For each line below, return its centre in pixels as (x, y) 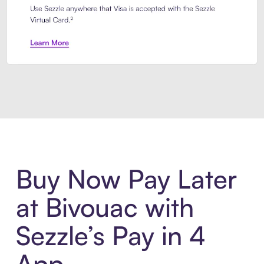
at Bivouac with (105, 207)
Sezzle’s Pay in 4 (110, 236)
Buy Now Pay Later (126, 179)
